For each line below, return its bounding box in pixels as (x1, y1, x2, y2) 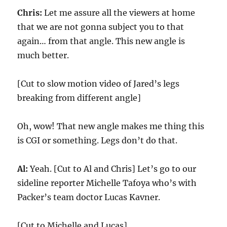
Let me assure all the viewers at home (42, 8, 196, 18)
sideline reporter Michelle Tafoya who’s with (17, 178, 197, 188)
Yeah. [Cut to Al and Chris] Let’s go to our (28, 164, 197, 174)
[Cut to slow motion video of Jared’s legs (17, 79, 180, 89)
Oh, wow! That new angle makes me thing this (17, 121, 205, 131)
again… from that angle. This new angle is (17, 36, 185, 46)
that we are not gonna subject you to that (17, 22, 184, 32)
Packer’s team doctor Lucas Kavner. (17, 192, 161, 202)
